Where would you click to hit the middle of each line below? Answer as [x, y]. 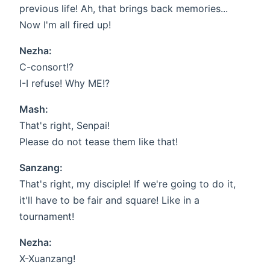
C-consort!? [46, 67]
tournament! [47, 217]
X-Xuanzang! [47, 259]
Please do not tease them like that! [99, 142]
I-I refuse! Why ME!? [64, 83]
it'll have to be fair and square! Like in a [109, 200]
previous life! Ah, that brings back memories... [124, 9]
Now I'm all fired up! [65, 25]
